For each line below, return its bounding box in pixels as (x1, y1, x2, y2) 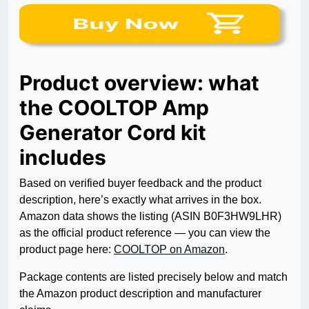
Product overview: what (19, 70, 259, 96)
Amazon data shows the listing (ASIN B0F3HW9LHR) (19, 210, 281, 223)
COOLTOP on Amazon (114, 243, 225, 256)
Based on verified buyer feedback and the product (19, 177, 261, 190)
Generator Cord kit (19, 120, 206, 146)
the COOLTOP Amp (19, 95, 209, 121)
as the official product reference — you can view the (19, 227, 270, 239)
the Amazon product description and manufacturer (19, 288, 261, 300)
